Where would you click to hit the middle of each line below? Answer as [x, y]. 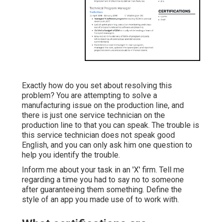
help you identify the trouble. [71, 155]
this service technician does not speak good [98, 135]
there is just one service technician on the [93, 115]
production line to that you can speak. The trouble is [111, 125]
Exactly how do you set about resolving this [97, 86]
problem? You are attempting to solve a [89, 96]
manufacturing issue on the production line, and [103, 106]
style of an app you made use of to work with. [100, 200]
